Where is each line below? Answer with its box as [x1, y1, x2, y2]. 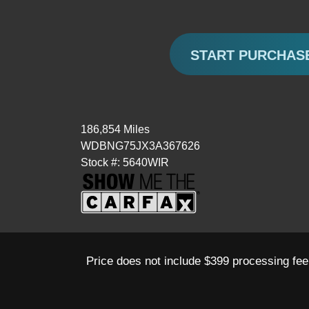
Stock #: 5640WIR [81, 157, 169, 168]
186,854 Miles [81, 123, 150, 135]
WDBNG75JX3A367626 [81, 140, 200, 152]
